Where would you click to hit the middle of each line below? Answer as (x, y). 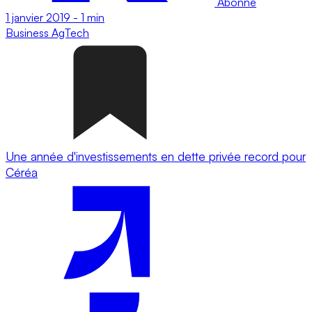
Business (29, 32)
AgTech (70, 32)
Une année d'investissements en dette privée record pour (156, 156)
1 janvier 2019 (38, 17)
